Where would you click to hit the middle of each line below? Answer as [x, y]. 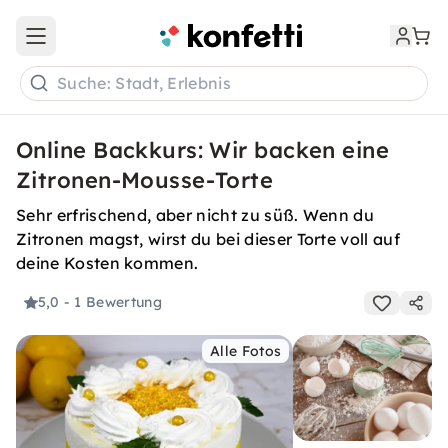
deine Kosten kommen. [107, 263]
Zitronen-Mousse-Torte [145, 180]
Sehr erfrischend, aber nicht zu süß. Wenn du [195, 215]
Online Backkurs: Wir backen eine [203, 150]
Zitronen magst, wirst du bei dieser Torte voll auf [208, 239]
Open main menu [94, 44]
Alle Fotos [246, 351]
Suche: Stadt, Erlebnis [144, 83]
